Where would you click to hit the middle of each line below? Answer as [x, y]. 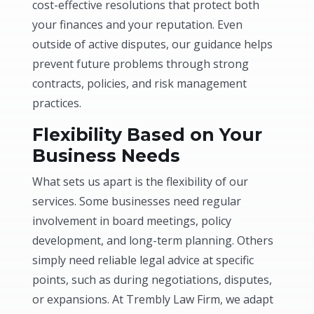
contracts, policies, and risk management [140, 83]
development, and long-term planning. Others [153, 240]
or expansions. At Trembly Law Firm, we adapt [153, 299]
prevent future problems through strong [141, 63]
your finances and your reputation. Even [138, 24]
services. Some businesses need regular [137, 201]
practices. [57, 103]
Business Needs [107, 155]
